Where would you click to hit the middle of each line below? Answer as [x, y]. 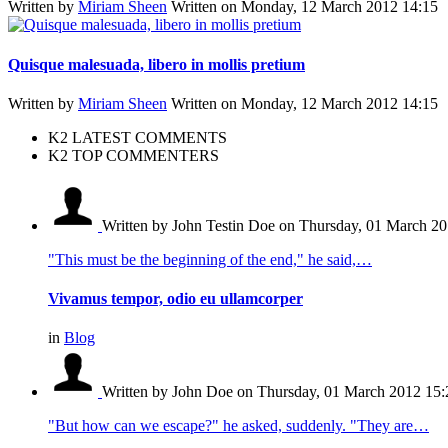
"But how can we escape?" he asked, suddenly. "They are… [238, 426]
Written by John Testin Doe [190, 225]
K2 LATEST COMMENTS [137, 137]
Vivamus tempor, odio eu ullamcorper [175, 299]
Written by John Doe [169, 392]
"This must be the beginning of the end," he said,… [210, 259]
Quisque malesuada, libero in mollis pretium [156, 64]
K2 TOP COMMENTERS [133, 155]
